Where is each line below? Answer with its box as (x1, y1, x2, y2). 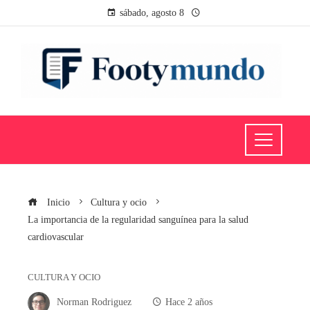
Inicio (44, 196, 70, 208)
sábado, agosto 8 (119, 8, 184, 18)
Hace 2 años (165, 296, 212, 308)
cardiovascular (28, 230, 84, 242)
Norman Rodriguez (57, 296, 131, 308)
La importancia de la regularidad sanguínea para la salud (28, 213, 248, 225)
